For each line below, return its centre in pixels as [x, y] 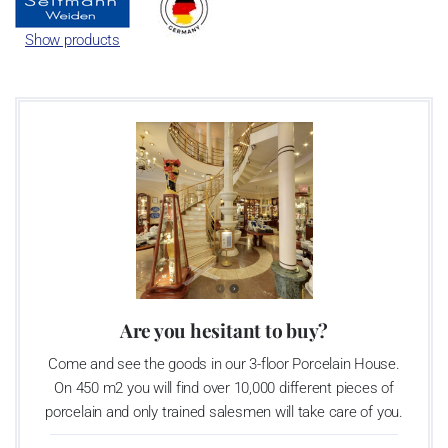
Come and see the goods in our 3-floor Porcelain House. [224, 363]
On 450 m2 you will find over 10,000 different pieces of [224, 387]
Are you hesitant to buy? [224, 329]
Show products [72, 39]
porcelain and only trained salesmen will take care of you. [224, 411]
